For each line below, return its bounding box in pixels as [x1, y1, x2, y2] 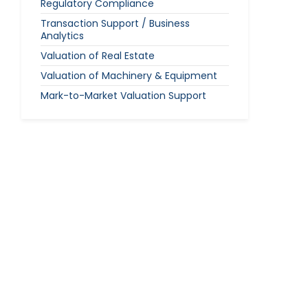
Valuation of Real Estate [41, 49, 155, 63]
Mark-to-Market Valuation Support [41, 89, 206, 102]
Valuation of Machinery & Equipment [41, 69, 217, 82]
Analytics [41, 29, 84, 43]
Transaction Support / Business [41, 16, 190, 30]
